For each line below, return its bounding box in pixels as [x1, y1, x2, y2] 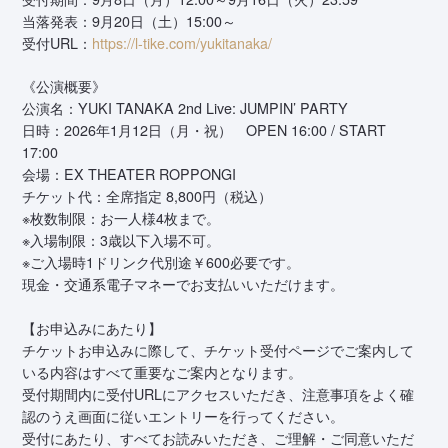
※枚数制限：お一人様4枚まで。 [22, 208, 221, 229]
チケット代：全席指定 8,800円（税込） [22, 186, 273, 207]
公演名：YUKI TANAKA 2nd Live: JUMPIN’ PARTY [22, 98, 349, 119]
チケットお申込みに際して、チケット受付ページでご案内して [22, 339, 415, 360]
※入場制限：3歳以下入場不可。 [22, 230, 221, 251]
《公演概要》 [22, 76, 107, 97]
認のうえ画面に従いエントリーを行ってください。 [22, 405, 345, 426]
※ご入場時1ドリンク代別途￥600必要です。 [22, 252, 301, 273]
